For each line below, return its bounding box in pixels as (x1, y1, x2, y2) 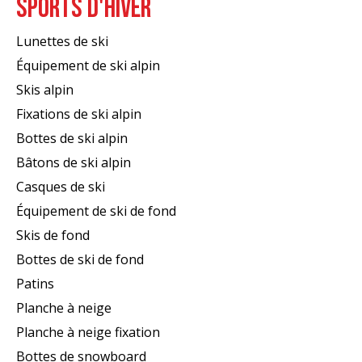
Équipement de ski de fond (16, 201, 176, 220)
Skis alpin (16, 80, 74, 99)
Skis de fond (16, 225, 90, 244)
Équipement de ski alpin (16, 56, 160, 74)
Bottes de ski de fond (16, 250, 144, 268)
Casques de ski (16, 177, 105, 196)
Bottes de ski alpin (16, 128, 128, 147)
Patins (16, 274, 54, 293)
